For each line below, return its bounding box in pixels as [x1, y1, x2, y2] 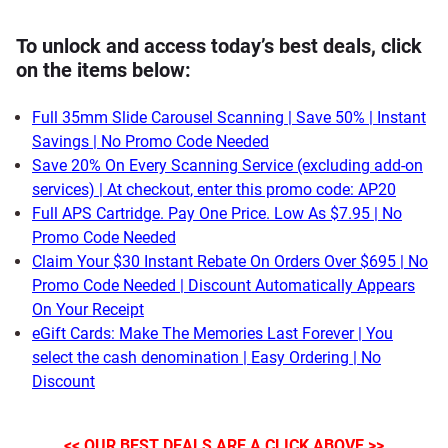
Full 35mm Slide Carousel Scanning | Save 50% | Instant [32, 108, 426, 127]
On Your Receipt [32, 300, 144, 319]
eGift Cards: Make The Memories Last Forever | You [32, 324, 393, 343]
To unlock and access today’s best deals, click [16, 34, 422, 58]
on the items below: [16, 58, 191, 82]
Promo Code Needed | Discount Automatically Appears [32, 276, 415, 295]
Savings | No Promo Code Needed [32, 132, 269, 151]
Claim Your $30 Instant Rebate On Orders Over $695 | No [32, 252, 428, 271]
